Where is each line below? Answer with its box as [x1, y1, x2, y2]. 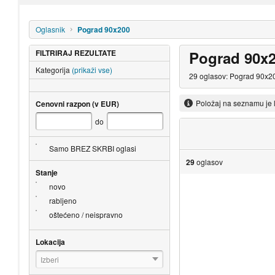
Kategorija [35, 64, 70, 75]
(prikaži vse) [71, 64, 112, 75]
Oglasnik [35, 23, 65, 34]
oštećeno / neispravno [48, 209, 123, 220]
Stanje [35, 166, 58, 178]
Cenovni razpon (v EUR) [35, 98, 119, 109]
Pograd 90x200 [77, 23, 130, 35]
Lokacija [35, 236, 65, 247]
